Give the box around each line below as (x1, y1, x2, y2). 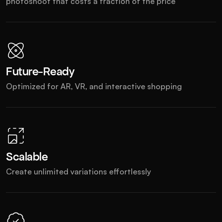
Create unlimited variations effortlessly (6, 166, 151, 176)
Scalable (6, 150, 48, 164)
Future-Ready (6, 64, 75, 79)
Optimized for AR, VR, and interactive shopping (6, 81, 182, 91)
